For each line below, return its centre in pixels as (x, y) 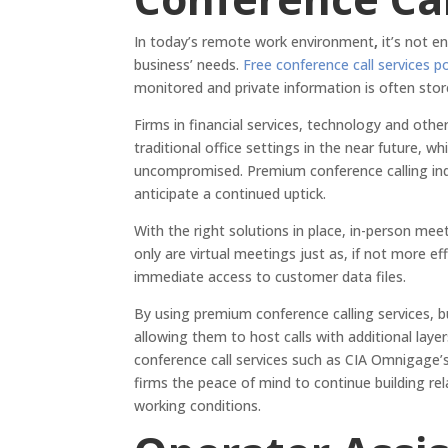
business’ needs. (189, 65)
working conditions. (200, 406)
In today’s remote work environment (254, 42)
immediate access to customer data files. (270, 277)
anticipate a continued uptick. (230, 194)
